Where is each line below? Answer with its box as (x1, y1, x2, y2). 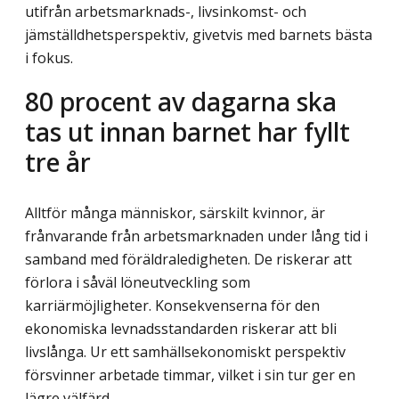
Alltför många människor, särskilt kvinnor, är (25, 203, 325, 224)
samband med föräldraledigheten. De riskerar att (25, 249, 352, 270)
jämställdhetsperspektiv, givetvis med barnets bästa (25, 24, 372, 45)
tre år (25, 144, 91, 180)
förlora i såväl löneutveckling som (25, 273, 250, 293)
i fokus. (25, 47, 73, 68)
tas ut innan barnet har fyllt (25, 114, 350, 150)
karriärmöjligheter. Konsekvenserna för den (25, 296, 320, 316)
